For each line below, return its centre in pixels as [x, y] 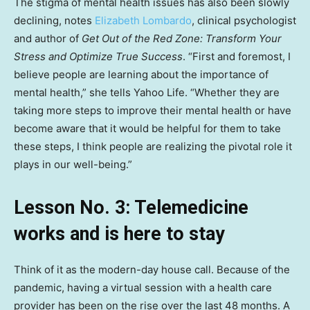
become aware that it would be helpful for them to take [147, 128]
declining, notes [54, 20]
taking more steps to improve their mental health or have [153, 110]
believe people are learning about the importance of [141, 74]
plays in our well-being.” [73, 164]
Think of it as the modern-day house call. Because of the [152, 269]
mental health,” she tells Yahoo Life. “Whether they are [147, 92]
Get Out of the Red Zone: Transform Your [182, 38]
